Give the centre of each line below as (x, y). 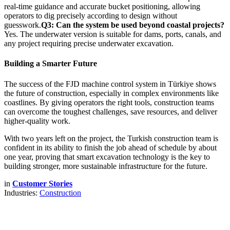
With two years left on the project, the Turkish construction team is (111, 138)
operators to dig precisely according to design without (91, 16)
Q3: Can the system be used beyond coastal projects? (133, 25)
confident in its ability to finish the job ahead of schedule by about (110, 147)
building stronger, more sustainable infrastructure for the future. (106, 166)
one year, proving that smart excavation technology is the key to (107, 157)
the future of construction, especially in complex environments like (111, 93)
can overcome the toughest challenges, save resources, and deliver (111, 111)
